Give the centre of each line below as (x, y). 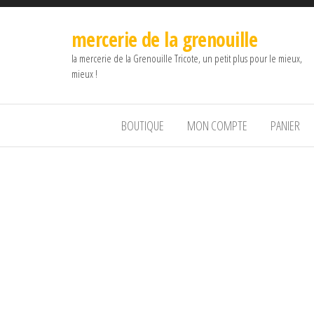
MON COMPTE (217, 125)
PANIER (285, 125)
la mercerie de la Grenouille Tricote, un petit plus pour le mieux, (187, 58)
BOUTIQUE (142, 125)
